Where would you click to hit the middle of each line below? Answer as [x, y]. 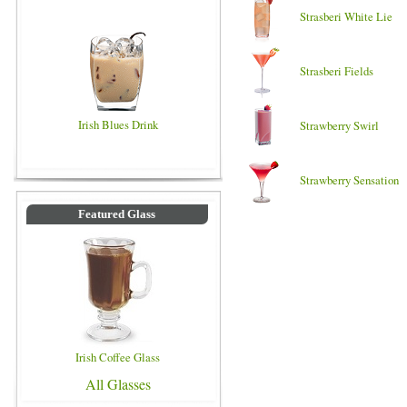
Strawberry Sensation [349, 180]
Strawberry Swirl [339, 125]
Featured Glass [117, 214]
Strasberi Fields [337, 71]
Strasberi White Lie [346, 16]
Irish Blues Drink [118, 124]
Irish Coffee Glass [118, 357]
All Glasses [118, 384]
